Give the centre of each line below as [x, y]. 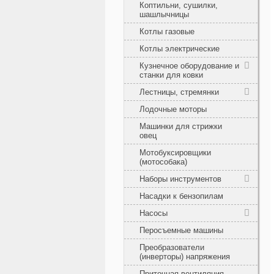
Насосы [154, 213]
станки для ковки [171, 75]
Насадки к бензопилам [181, 196]
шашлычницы [164, 14]
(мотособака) [163, 161]
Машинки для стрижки [181, 126]
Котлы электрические [180, 48]
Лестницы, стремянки [179, 92]
